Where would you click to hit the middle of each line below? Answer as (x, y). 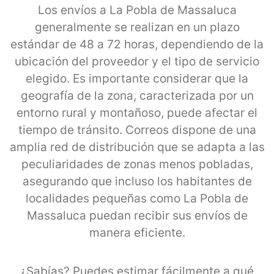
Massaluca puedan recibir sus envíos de (137, 215)
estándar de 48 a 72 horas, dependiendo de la (137, 44)
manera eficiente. (137, 232)
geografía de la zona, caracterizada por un (137, 95)
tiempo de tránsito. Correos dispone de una (137, 130)
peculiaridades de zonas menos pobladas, (137, 164)
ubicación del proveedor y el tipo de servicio (137, 61)
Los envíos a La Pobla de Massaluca (137, 10)
